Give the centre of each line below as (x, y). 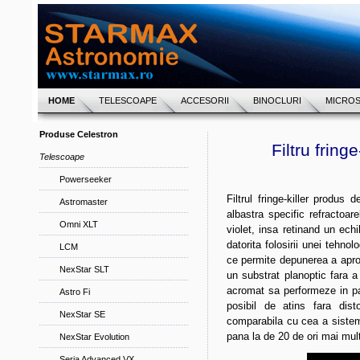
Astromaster (84, 202)
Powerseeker (86, 179)
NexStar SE (82, 314)
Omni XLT (79, 224)
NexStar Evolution (94, 337)
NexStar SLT (84, 269)
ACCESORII (205, 100)
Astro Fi (75, 292)
